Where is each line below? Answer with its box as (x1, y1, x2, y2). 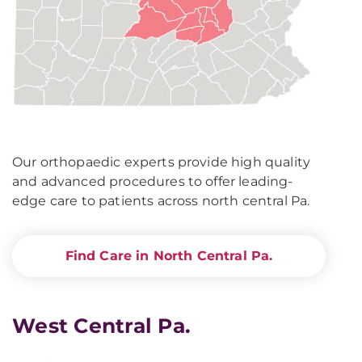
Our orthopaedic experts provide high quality (12, 154, 311, 170)
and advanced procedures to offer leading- (12, 174, 293, 189)
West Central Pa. (12, 314, 191, 338)
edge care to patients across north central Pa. (12, 193, 310, 208)
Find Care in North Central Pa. (65, 248, 273, 263)
